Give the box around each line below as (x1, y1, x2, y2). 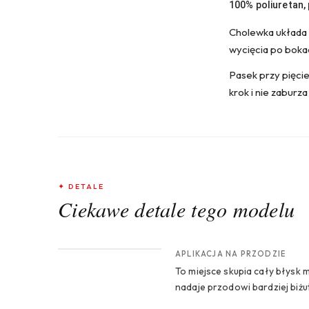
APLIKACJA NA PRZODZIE (175, 248, 286, 259)
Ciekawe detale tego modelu (58, 195, 295, 223)
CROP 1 (75, 234, 102, 242)
